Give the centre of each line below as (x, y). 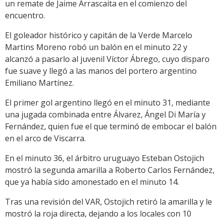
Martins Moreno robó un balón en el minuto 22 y (96, 47)
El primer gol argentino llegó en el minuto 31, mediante (108, 103)
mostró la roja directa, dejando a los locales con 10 (98, 214)
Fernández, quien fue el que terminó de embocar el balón (111, 127)
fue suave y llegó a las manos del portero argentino (101, 71)
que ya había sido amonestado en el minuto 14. (92, 182)
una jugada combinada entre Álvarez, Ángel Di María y (105, 115)
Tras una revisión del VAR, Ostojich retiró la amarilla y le (109, 202)
